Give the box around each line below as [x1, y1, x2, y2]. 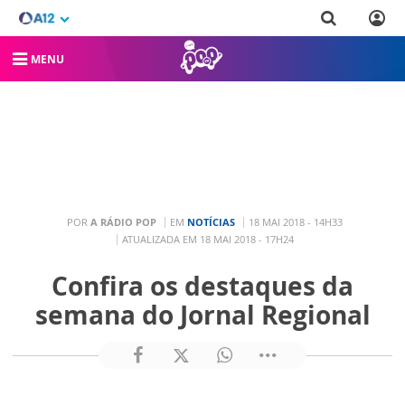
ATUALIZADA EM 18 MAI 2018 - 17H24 [121, 231, 294, 246]
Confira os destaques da [52, 268, 353, 303]
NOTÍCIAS [187, 214, 235, 229]
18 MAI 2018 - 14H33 [249, 214, 343, 229]
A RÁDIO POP [90, 214, 156, 229]
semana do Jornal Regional [34, 297, 371, 332]
